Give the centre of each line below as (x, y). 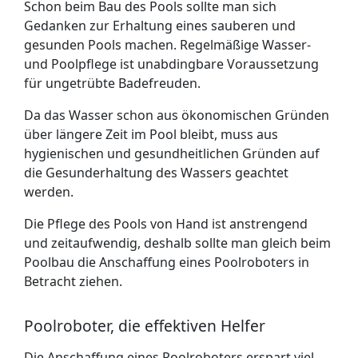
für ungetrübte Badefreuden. (112, 83)
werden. (49, 192)
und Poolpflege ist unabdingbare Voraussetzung (171, 64)
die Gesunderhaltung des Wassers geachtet (156, 173)
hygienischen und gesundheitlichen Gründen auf (172, 153)
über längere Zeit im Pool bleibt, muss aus (151, 134)
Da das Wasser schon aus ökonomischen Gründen (177, 115)
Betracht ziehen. (73, 281)
